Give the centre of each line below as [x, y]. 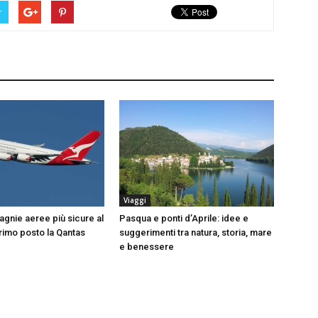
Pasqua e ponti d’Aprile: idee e [184, 218]
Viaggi [135, 200]
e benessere [147, 247]
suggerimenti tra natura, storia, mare [196, 232]
